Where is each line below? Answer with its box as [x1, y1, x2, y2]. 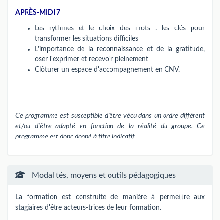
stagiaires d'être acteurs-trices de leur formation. [15, 204, 161, 211]
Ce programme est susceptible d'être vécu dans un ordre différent [15, 112, 205, 119]
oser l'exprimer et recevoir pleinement [35, 55, 148, 63]
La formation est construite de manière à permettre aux [15, 193, 205, 201]
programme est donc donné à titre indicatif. [15, 133, 136, 140]
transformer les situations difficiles [35, 35, 138, 42]
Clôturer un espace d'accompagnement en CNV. [35, 66, 180, 73]
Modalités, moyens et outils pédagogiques [30, 171, 176, 179]
